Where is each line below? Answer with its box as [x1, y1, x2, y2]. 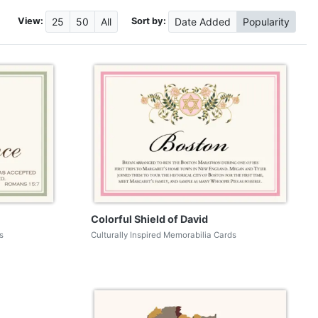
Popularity [243, 16, 290, 28]
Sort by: [129, 15, 168, 26]
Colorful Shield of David [91, 212, 208, 225]
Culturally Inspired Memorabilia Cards [91, 229, 236, 240]
